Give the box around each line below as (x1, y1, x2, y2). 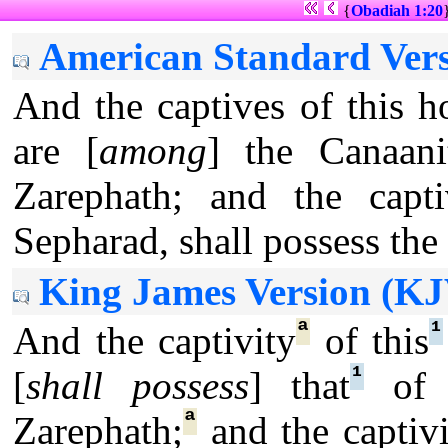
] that (249, 364, 350, 407)
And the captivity (13, 319, 296, 362)
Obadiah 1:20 (350, 2, 443, 19)
